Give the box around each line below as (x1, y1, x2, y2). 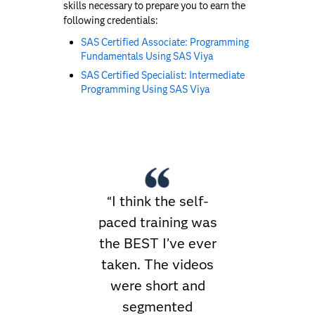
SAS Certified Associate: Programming (81, 35, 249, 49)
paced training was (98, 214, 217, 231)
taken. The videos (101, 256, 214, 274)
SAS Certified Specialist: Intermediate (81, 68, 245, 82)
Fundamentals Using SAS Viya (81, 49, 213, 63)
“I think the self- (106, 193, 209, 210)
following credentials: (63, 13, 158, 27)
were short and (110, 277, 205, 295)
